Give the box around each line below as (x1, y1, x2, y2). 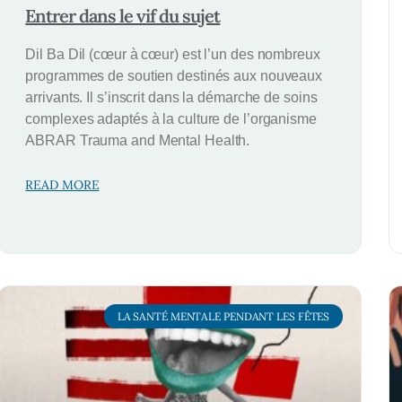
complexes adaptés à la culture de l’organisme (25, 111, 317, 127)
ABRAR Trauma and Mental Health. (25, 133, 250, 149)
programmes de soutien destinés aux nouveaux (25, 68, 323, 84)
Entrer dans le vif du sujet (25, 4, 221, 28)
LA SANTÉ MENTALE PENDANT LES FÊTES (117, 309, 330, 323)
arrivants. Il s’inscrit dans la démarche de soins (25, 90, 318, 106)
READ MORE (25, 177, 100, 194)
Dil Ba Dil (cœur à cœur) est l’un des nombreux (25, 47, 320, 63)
